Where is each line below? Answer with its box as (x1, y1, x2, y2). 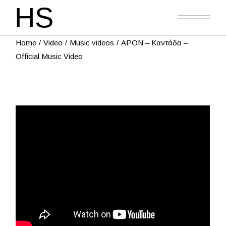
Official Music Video (16, 52, 83, 61)
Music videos (70, 38, 115, 47)
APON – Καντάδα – (121, 38, 188, 47)
